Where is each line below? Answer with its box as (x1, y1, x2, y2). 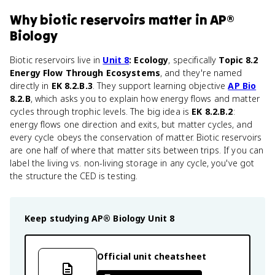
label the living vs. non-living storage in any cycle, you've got (10, 157, 255, 169)
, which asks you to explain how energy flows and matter (30, 93, 260, 104)
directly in (10, 80, 52, 91)
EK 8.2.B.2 (192, 106, 233, 117)
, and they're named (160, 67, 242, 79)
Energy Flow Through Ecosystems (10, 67, 160, 79)
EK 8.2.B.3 (51, 80, 93, 91)
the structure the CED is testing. (10, 170, 138, 182)
